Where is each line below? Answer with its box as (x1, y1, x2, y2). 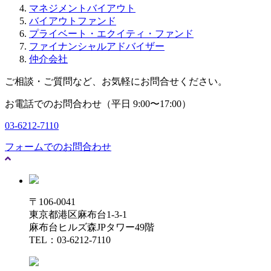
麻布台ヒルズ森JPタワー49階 (29, 221, 154, 232)
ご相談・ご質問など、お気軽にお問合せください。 (5, 76, 227, 87)
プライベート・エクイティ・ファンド (29, 28, 194, 39)
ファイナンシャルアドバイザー (29, 41, 165, 51)
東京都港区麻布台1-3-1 (29, 209, 127, 220)
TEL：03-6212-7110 (29, 234, 111, 245)
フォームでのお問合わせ (5, 141, 111, 152)
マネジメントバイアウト (29, 2, 135, 13)
